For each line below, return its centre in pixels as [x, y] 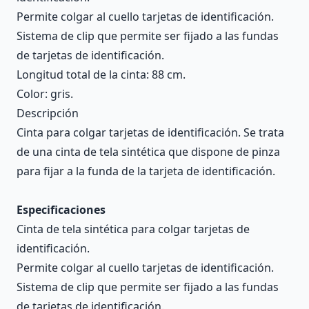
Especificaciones [61, 209]
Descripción [48, 113]
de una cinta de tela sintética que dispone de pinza [148, 151]
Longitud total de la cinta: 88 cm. [101, 74]
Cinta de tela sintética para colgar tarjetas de [133, 229]
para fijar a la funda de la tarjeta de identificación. [146, 171]
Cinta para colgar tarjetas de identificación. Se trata [150, 132]
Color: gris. [45, 93]
